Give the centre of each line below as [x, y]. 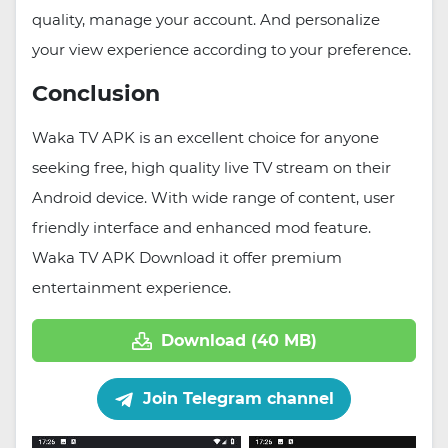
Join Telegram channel [236, 398]
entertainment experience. [131, 288]
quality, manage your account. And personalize [206, 20]
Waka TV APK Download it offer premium [187, 258]
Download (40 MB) [238, 340]
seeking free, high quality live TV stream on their [211, 168]
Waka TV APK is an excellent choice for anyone [205, 138]
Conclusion [96, 94]
